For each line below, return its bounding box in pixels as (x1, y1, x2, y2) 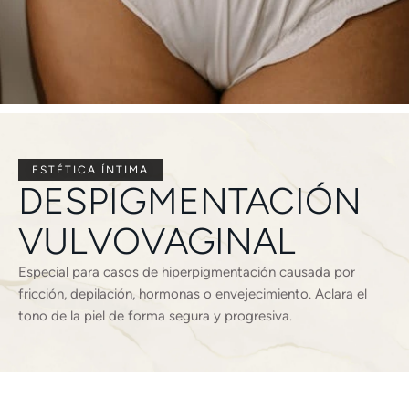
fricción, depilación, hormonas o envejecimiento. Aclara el (18, 286, 367, 302)
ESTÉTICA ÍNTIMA (32, 163, 149, 176)
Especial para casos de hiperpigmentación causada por (18, 264, 355, 280)
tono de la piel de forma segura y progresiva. (18, 308, 292, 324)
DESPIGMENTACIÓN (18, 179, 362, 223)
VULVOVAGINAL (18, 219, 296, 263)
